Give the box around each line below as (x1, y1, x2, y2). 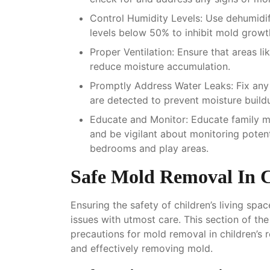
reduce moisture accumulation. (90, 60, 230, 72)
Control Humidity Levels (90, 11, 200, 24)
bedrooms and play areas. (90, 142, 209, 154)
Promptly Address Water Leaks (90, 79, 231, 92)
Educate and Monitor (90, 113, 186, 125)
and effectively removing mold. (71, 242, 213, 254)
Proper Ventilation (90, 45, 172, 58)
